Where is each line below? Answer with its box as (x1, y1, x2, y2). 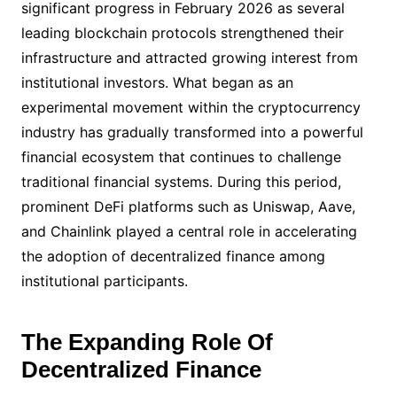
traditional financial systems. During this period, (20, 173, 341, 191)
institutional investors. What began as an (20, 74, 293, 91)
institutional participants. (20, 272, 188, 290)
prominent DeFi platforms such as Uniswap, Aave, (20, 198, 355, 215)
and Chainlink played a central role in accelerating (20, 222, 357, 240)
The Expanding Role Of (20, 329, 273, 355)
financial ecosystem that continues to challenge (20, 148, 341, 166)
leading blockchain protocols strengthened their (20, 24, 344, 42)
